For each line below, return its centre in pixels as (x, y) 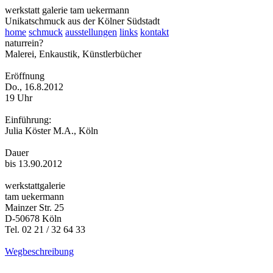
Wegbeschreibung (39, 251)
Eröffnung (25, 76)
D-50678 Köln (33, 218)
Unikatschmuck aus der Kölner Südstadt (82, 21)
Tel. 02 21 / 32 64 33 (45, 229)
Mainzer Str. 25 (34, 207)
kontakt (154, 32)
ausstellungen (91, 32)
